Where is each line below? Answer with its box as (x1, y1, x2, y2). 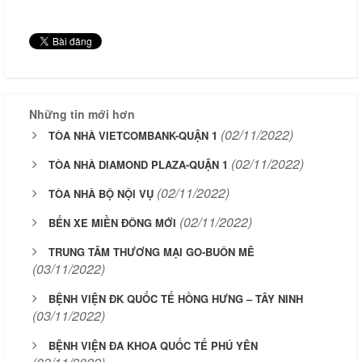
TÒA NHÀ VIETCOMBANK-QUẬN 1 (48, 128, 217, 143)
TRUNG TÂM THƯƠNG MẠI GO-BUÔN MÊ (48, 244, 255, 259)
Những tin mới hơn (29, 106, 135, 122)
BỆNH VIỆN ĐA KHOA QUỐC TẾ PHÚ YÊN (48, 338, 258, 353)
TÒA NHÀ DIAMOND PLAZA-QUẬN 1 (48, 157, 228, 172)
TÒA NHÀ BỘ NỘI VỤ (48, 186, 154, 201)
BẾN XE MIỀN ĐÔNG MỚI (48, 215, 176, 230)
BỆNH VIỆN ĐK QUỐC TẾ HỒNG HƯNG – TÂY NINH (48, 291, 303, 306)
